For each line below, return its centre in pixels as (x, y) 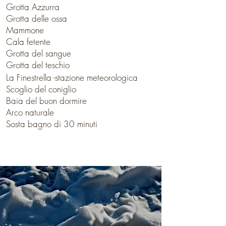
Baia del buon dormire (46, 101)
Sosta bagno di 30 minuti (53, 124)
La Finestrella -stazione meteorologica (72, 77)
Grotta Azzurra (33, 7)
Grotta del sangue (40, 53)
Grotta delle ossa (37, 18)
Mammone (25, 30)
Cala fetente (30, 42)
